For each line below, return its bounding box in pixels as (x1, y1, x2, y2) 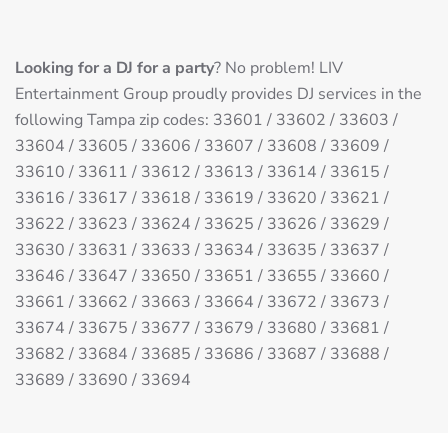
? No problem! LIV (214, 57, 343, 80)
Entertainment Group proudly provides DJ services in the (15, 83, 422, 106)
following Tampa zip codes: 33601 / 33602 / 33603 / (15, 109, 398, 132)
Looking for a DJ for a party (15, 57, 214, 80)
